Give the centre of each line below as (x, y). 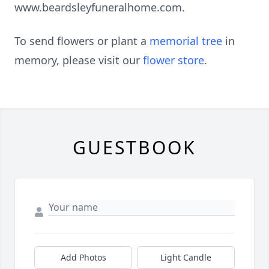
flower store (174, 60)
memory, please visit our (79, 60)
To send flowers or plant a (82, 41)
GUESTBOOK (134, 147)
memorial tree (186, 41)
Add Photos (83, 257)
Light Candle (186, 257)
